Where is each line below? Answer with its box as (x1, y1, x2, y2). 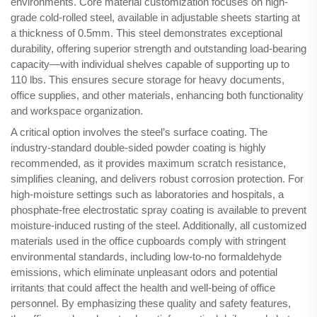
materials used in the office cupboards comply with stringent (11, 235, 286, 248)
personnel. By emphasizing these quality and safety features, (11, 297, 291, 310)
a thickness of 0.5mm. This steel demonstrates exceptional (11, 27, 282, 40)
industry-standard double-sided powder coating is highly (11, 142, 266, 154)
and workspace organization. (11, 105, 143, 117)
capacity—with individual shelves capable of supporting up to (11, 58, 289, 71)
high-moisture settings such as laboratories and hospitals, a (11, 188, 284, 201)
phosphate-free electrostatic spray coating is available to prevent (11, 204, 306, 217)
